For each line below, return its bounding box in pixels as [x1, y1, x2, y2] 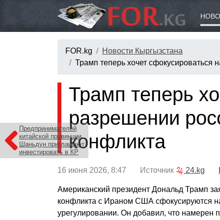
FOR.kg [65, 47, 92, 55]
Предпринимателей [19, 125, 77, 132]
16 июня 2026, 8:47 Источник [57, 166, 176, 175]
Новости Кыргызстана [102, 47, 183, 55]
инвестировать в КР [19, 148, 79, 156]
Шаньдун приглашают [19, 140, 84, 148]
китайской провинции [19, 133, 82, 140]
